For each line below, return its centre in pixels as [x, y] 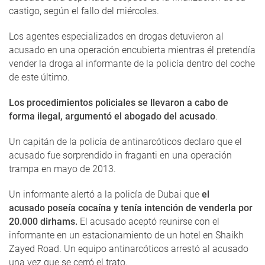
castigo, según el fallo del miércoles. [84, 11]
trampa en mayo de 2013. [62, 169]
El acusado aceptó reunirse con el [150, 222]
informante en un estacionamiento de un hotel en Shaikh [126, 235]
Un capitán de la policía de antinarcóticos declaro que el [125, 142]
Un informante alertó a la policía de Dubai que [105, 194]
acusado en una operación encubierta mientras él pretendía [132, 50]
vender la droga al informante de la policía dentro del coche [132, 64]
